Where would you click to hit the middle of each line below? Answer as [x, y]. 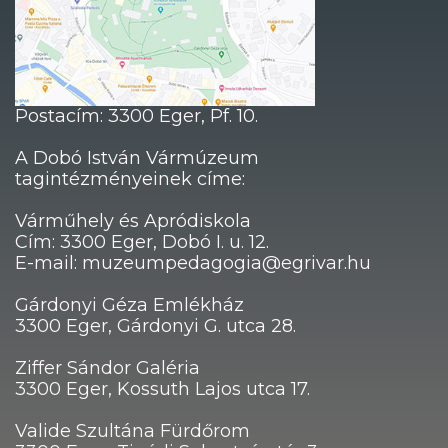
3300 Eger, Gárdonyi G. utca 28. [155, 325]
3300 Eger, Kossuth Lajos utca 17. [162, 388]
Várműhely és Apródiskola [133, 220]
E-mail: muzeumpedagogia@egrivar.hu [193, 262]
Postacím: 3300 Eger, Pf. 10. [136, 115]
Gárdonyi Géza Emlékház [129, 304]
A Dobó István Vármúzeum [137, 157]
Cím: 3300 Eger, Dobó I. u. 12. [142, 241]
